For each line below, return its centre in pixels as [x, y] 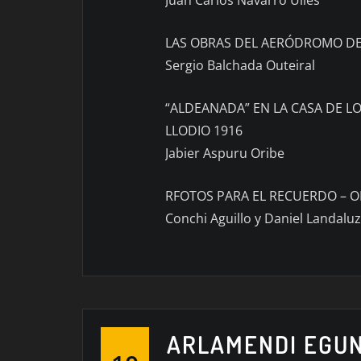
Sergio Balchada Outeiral [240, 65]
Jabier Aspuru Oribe [225, 153]
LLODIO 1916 [204, 130]
